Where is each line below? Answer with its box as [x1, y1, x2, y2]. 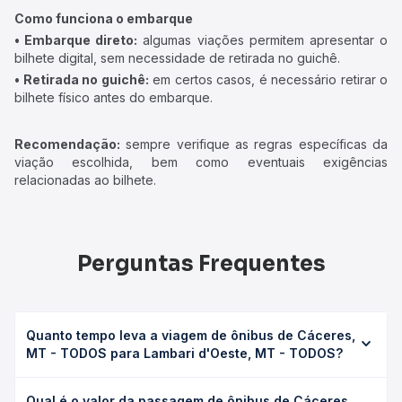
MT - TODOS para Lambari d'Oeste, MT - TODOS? [26, 345, 343, 361]
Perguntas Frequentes [76, 250, 326, 277]
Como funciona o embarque [14, 11, 193, 26]
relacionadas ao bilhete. [14, 172, 156, 188]
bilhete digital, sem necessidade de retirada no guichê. [14, 50, 340, 66]
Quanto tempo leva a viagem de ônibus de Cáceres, [26, 328, 355, 343]
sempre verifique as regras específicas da [120, 136, 388, 152]
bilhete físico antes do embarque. [14, 90, 213, 105]
